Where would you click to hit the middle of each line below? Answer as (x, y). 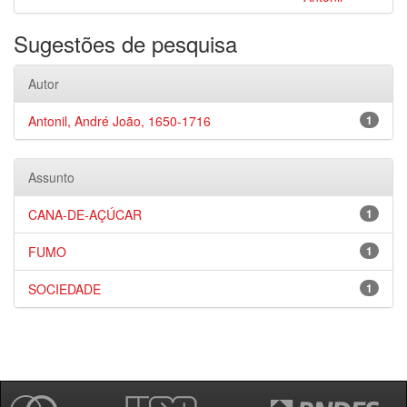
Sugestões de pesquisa (125, 43)
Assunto (51, 177)
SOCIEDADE (65, 289)
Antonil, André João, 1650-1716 (119, 121)
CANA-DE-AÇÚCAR (85, 214)
